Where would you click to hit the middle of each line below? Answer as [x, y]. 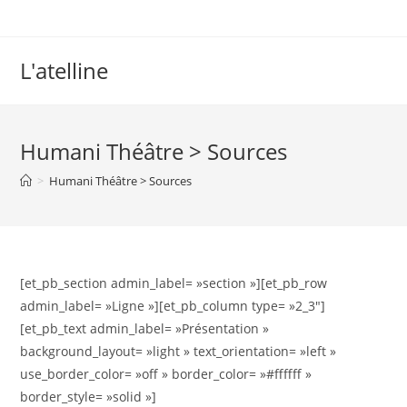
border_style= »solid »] [89, 397]
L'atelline [65, 70]
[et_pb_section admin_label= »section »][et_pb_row [174, 283]
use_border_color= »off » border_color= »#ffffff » [166, 374]
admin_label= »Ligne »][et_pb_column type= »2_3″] [173, 306]
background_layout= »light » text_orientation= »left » [179, 351]
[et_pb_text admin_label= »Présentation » [145, 328]
